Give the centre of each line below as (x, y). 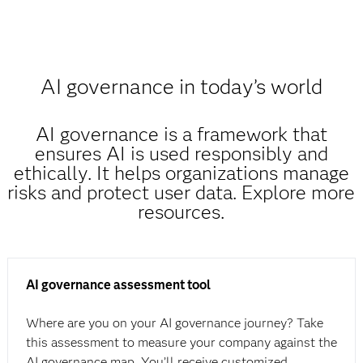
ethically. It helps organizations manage (181, 173)
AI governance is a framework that (181, 134)
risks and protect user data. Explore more (181, 192)
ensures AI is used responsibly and (181, 154)
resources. (181, 212)
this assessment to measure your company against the (181, 342)
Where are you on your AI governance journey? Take (174, 323)
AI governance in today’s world (181, 87)
